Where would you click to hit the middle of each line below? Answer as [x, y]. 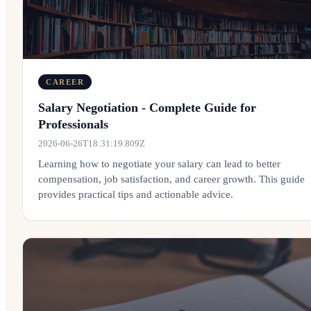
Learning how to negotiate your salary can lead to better [159, 164]
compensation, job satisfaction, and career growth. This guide [171, 179]
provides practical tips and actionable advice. [136, 194]
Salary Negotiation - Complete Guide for [147, 108]
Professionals [73, 124]
